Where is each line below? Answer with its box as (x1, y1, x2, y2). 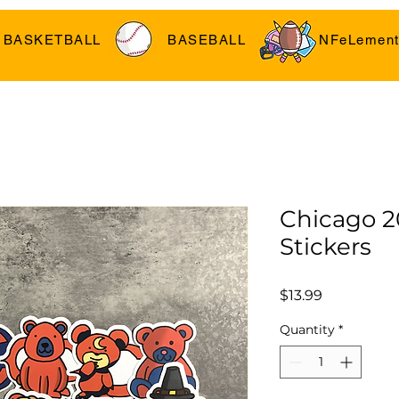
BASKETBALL (3, 32, 102, 47)
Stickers (280, 232, 371, 261)
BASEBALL (167, 32, 246, 47)
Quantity (280, 321, 335, 338)
